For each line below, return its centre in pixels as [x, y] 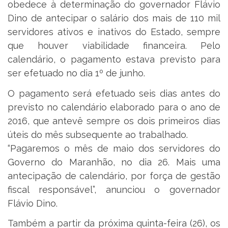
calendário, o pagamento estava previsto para [114, 60]
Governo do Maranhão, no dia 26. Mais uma [114, 162]
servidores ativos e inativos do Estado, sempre [114, 32]
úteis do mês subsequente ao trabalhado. [98, 134]
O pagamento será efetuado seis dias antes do [114, 93]
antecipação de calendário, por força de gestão [114, 176]
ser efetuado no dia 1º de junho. [76, 73]
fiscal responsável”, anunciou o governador [114, 189]
